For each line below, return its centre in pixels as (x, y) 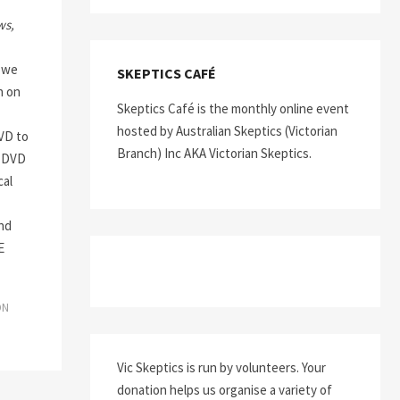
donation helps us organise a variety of (225, 390)
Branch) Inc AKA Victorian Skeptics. (214, 153)
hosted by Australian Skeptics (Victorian (227, 131)
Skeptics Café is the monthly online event (233, 108)
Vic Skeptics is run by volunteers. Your (221, 367)
